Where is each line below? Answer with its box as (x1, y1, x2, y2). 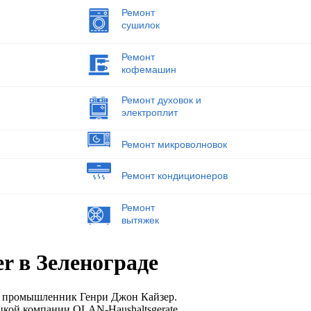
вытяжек (121, 215, 159, 226)
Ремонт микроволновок (121, 138, 227, 150)
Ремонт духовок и (121, 94, 201, 106)
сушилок (121, 19, 160, 31)
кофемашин (121, 64, 176, 76)
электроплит (121, 107, 178, 119)
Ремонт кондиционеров (121, 170, 228, 182)
